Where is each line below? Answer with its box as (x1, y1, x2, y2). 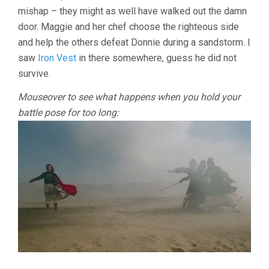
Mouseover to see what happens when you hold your (18, 91, 240, 103)
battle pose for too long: (18, 107, 119, 119)
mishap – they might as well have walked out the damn (18, 5, 247, 17)
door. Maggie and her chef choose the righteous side (18, 21, 239, 33)
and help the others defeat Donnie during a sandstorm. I (18, 37, 250, 49)
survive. (18, 68, 50, 80)
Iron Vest (38, 52, 76, 64)
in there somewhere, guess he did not (76, 52, 237, 64)
